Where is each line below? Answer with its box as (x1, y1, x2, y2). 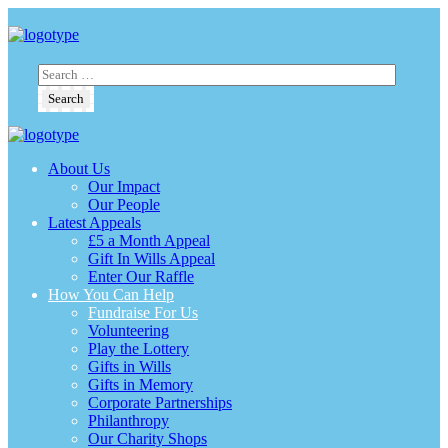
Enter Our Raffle (88, 268, 194, 285)
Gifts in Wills (88, 358, 171, 375)
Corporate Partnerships (88, 394, 232, 411)
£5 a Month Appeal (88, 232, 210, 249)
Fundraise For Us (88, 304, 198, 321)
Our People (88, 196, 160, 213)
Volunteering (88, 322, 169, 339)
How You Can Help (48, 286, 174, 303)
